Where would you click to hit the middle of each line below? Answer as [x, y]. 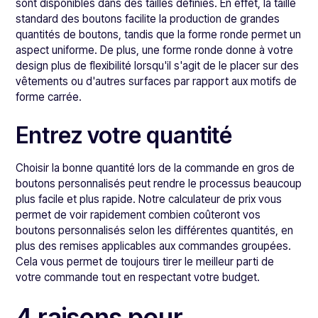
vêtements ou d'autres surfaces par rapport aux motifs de [157, 81]
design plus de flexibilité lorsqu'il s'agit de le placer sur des [158, 66]
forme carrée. [49, 97]
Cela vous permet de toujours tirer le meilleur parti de [145, 262]
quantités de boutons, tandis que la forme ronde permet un [159, 34]
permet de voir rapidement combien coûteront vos [138, 215]
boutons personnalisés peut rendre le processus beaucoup [159, 183]
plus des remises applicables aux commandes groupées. [154, 246]
